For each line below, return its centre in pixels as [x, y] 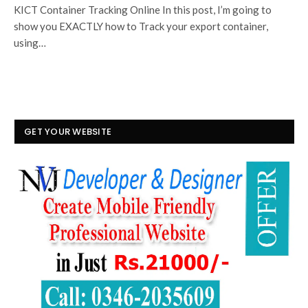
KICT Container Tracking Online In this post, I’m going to [143, 9]
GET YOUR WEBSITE [68, 131]
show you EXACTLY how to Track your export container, [141, 26]
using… [30, 42]
